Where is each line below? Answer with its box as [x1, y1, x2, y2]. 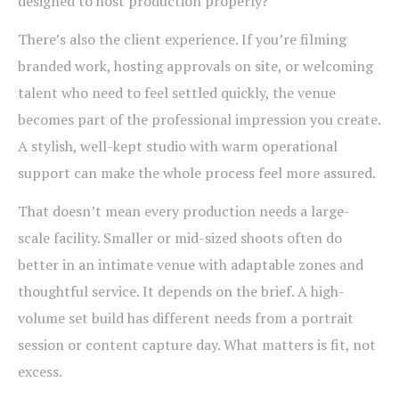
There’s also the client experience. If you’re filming [18, 29, 346, 50]
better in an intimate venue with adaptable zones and [18, 255, 363, 275]
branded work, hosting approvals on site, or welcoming [18, 56, 373, 77]
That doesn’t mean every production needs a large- [18, 201, 350, 222]
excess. [18, 362, 62, 382]
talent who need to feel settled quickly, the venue [18, 83, 336, 103]
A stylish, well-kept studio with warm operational [18, 136, 338, 157]
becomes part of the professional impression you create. [18, 110, 380, 130]
